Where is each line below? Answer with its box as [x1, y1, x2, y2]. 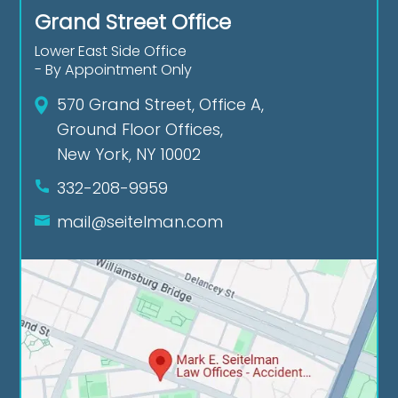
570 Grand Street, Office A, [57, 92, 265, 115]
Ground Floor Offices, [57, 117, 224, 140]
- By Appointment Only [35, 59, 193, 80]
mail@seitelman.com [57, 210, 224, 233]
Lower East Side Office [35, 40, 187, 61]
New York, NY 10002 [57, 142, 202, 165]
